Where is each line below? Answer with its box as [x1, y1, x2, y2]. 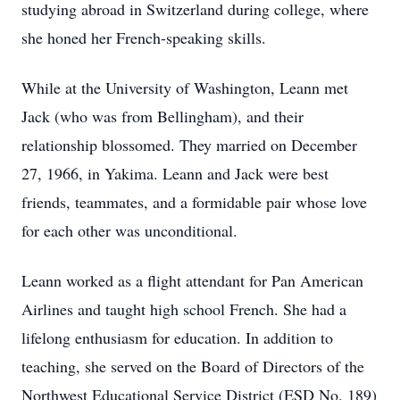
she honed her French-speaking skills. [21, 27, 266, 48]
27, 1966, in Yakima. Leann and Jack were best [21, 162, 329, 184]
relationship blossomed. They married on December [21, 134, 357, 155]
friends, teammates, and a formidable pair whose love [21, 191, 367, 212]
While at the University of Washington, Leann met [21, 77, 348, 98]
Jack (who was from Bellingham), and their [21, 105, 304, 127]
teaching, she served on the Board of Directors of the [21, 355, 364, 377]
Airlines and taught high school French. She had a [21, 298, 346, 320]
